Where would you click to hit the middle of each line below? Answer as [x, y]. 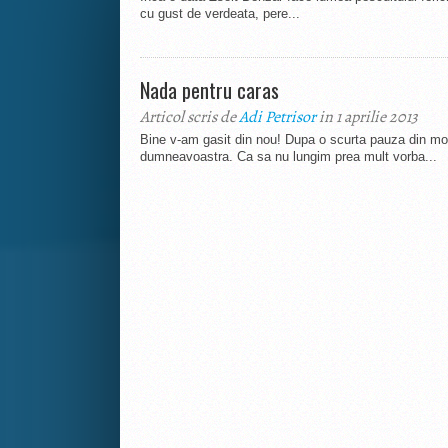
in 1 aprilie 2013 [367, 117]
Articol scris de [189, 117]
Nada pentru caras [209, 90]
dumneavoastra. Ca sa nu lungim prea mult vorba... [288, 157]
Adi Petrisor [277, 117]
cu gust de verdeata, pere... [220, 14]
